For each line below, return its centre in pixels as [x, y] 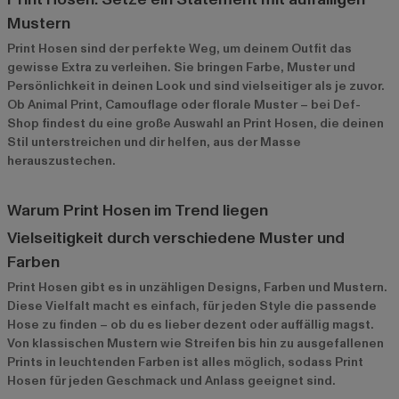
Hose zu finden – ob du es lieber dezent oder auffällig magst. [191, 324]
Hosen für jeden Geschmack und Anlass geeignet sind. [171, 380]
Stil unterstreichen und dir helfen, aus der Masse [154, 142]
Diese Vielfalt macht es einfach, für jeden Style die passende [192, 305]
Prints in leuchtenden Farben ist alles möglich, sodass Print [185, 362]
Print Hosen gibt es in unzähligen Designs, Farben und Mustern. [197, 287]
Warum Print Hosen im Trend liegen [138, 210]
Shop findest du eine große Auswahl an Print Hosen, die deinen [195, 123]
